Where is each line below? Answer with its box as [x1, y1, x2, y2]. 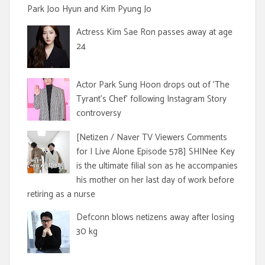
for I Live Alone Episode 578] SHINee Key [76, 144, 235, 159]
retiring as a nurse [27, 186, 95, 202]
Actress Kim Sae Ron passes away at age [76, 24, 232, 40]
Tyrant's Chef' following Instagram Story [76, 91, 227, 106]
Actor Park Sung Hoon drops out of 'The [76, 77, 230, 92]
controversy [76, 105, 121, 121]
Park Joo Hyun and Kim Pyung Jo [27, 1, 151, 17]
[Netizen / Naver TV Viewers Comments [76, 130, 227, 145]
